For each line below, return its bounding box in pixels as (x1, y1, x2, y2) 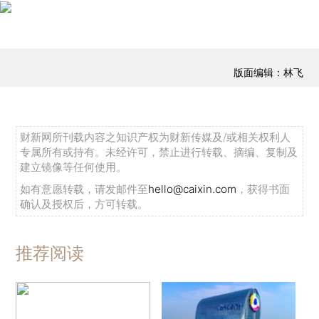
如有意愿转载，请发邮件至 (20, 182, 149, 197)
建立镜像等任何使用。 (20, 160, 127, 174)
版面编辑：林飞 (233, 66, 303, 79)
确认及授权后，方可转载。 (20, 197, 149, 211)
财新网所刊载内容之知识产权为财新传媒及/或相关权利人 (20, 130, 291, 145)
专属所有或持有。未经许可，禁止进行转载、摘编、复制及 (20, 145, 298, 159)
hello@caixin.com (148, 182, 237, 197)
